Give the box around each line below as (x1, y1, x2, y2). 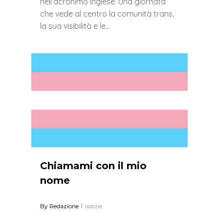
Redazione (49, 202, 79, 210)
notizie (85, 202, 102, 210)
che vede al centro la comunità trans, (40, 8, 174, 19)
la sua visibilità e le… (40, 21, 110, 31)
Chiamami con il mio (40, 159, 147, 172)
